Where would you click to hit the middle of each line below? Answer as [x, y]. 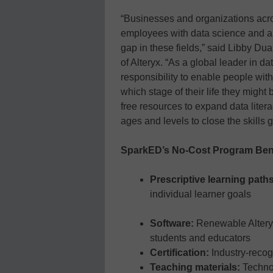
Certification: [181, 252]
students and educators [200, 238]
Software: [173, 223]
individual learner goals [200, 194]
